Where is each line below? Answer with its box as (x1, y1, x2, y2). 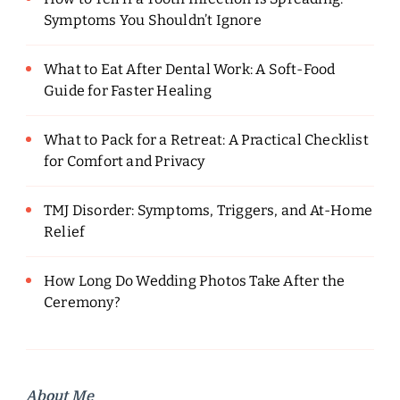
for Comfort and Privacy (44, 153, 205, 171)
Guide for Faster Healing (44, 82, 212, 100)
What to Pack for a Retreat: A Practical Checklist (44, 131, 369, 149)
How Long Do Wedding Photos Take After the (44, 272, 346, 290)
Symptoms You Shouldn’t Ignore (44, 12, 262, 29)
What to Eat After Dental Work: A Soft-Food (44, 61, 336, 79)
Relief (44, 223, 86, 241)
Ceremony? (44, 294, 121, 312)
